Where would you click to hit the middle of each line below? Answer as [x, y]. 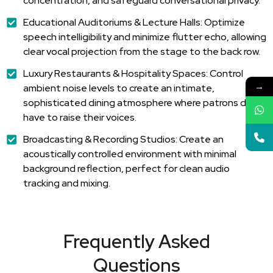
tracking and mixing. [66, 183]
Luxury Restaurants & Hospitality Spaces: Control [133, 73]
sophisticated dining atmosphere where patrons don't [144, 102]
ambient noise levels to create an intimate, [119, 88]
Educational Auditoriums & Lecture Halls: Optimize [134, 22]
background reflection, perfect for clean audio [126, 168]
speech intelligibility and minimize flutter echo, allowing [144, 37]
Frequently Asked [136, 241]
